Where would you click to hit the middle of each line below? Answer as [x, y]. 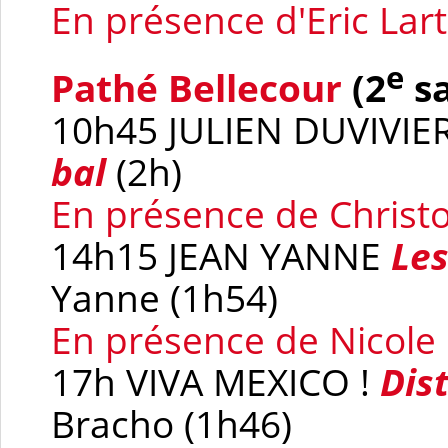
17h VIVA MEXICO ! [215, 381]
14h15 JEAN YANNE [221, 255]
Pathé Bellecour [196, 87]
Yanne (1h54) [164, 297]
